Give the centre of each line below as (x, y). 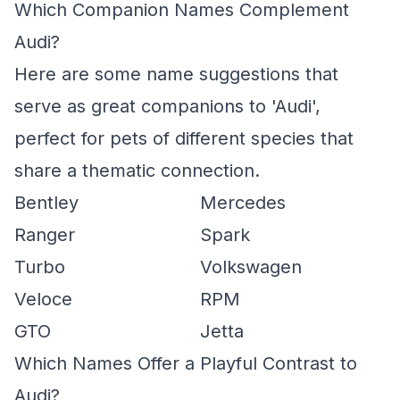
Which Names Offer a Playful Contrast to (186, 363)
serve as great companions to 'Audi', (167, 106)
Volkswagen (251, 267)
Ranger (45, 235)
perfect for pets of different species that (184, 138)
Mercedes (243, 203)
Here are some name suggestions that (176, 74)
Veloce (43, 299)
